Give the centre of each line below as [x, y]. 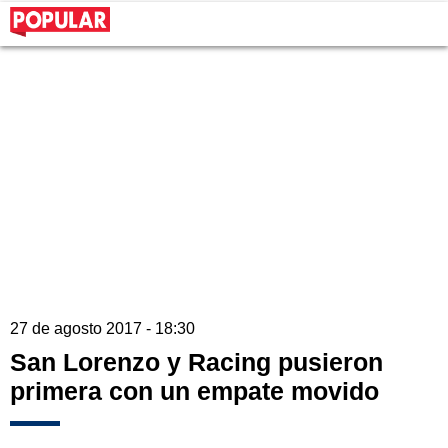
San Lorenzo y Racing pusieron [196, 362]
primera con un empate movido [194, 391]
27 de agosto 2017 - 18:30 [102, 329]
